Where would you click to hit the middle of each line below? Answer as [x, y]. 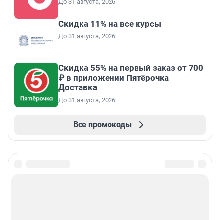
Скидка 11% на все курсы [110, 23]
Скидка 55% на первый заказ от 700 [131, 68]
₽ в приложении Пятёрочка [114, 77]
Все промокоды [102, 124]
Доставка [78, 87]
